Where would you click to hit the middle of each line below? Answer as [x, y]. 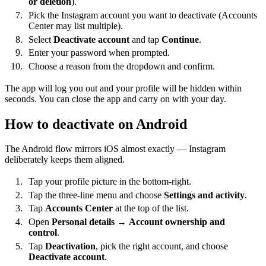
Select [41, 39]
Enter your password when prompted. [99, 53]
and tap [145, 39]
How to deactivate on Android [96, 124]
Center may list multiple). [76, 26]
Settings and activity [204, 195]
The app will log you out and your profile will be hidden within [123, 88]
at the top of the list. [151, 208]
